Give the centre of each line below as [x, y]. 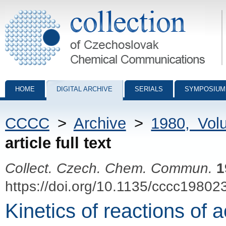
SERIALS [149, 89]
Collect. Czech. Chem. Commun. [109, 168]
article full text [58, 143]
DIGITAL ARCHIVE [84, 89]
